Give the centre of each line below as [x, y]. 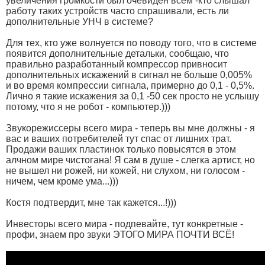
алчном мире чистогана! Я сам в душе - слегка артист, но [130, 160]
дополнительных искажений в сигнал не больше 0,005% [129, 75]
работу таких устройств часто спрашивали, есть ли [117, 11]
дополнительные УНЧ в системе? [80, 21]
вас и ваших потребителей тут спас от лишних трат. [119, 138]
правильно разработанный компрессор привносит [117, 64]
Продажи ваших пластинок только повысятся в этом [121, 149]
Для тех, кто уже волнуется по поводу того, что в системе [131, 43]
